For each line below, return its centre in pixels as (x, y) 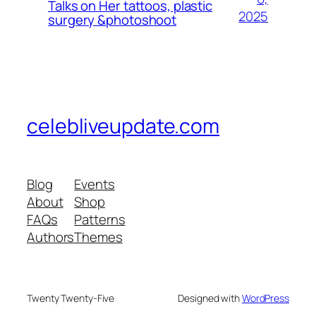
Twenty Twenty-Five (71, 298)
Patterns (100, 219)
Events (95, 184)
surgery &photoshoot (113, 20)
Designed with (210, 298)
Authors (51, 237)
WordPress (265, 298)
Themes (98, 237)
